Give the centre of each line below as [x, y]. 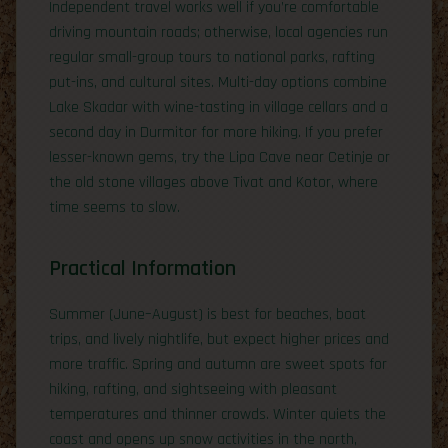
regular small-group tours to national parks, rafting [212, 57]
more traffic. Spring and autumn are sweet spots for [218, 364]
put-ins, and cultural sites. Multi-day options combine [218, 82]
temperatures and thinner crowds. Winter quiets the [217, 414]
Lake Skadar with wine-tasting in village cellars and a [218, 107]
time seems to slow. [114, 207]
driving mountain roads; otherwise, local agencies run [218, 32]
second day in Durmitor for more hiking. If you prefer [216, 132]
